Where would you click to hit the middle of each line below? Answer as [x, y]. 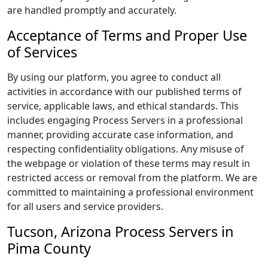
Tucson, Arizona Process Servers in [121, 232]
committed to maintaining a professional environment [130, 192]
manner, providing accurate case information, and [120, 135]
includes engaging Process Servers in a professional [125, 120]
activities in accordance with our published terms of [124, 92]
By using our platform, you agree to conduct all [114, 77]
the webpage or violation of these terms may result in [129, 163]
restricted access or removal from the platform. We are [132, 178]
